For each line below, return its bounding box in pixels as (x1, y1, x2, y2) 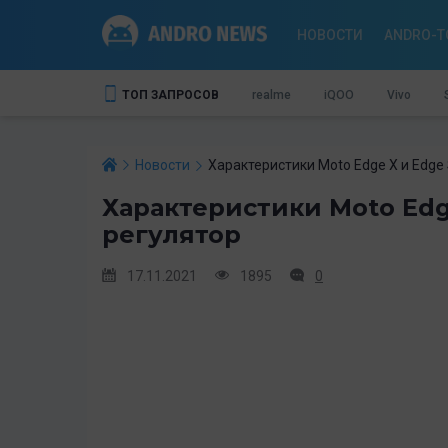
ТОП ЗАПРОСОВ (122, 87, 219, 102)
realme (252, 87, 291, 102)
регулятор (102, 219, 241, 249)
